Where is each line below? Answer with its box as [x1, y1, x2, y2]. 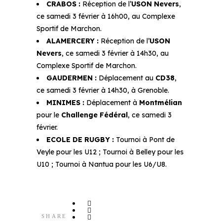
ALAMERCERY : [46, 37, 101, 45]
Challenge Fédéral [61, 110, 128, 119]
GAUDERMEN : [46, 74, 97, 82]
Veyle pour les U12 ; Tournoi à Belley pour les [37, 147, 184, 156]
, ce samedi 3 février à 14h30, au [62, 49, 169, 58]
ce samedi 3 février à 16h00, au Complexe [37, 12, 175, 21]
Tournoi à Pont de [114, 135, 175, 144]
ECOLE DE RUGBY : [46, 135, 114, 144]
